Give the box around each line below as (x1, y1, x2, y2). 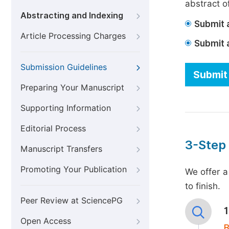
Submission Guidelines (20, 62, 107, 72)
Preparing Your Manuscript (20, 83, 124, 93)
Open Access (20, 216, 71, 226)
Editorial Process (20, 124, 86, 133)
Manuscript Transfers (20, 144, 102, 154)
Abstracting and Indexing (20, 11, 123, 20)
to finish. (185, 181, 220, 191)
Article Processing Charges (20, 31, 126, 41)
